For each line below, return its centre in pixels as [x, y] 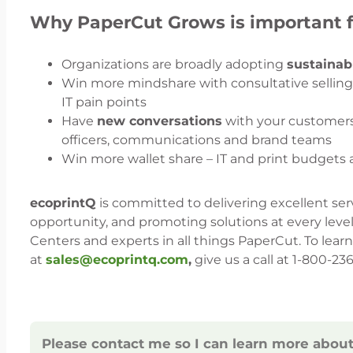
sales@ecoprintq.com [117, 259]
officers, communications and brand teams [197, 139]
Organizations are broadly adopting [174, 64]
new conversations [160, 121]
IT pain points [104, 102]
